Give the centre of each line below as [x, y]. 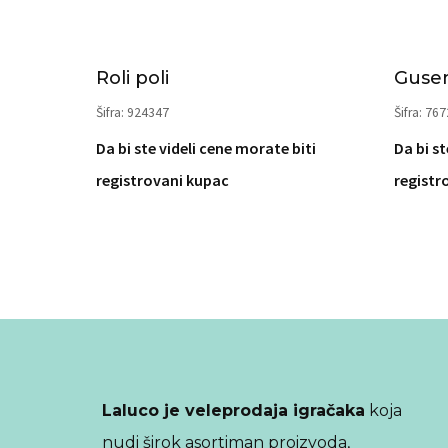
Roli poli [132, 78]
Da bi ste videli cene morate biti [206, 148]
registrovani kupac [162, 180]
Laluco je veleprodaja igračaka [233, 411]
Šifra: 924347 [132, 112]
